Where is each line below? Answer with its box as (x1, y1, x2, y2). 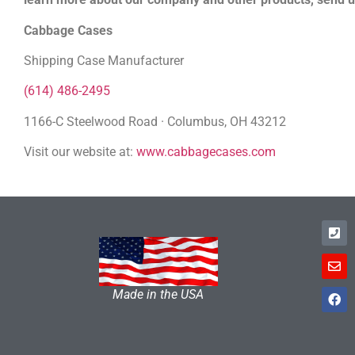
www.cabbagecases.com (136, 144, 276, 160)
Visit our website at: (24, 144, 136, 160)
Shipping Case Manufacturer (24, 52, 184, 68)
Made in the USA (113, 286, 204, 302)
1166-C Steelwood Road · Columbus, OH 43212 (24, 113, 286, 129)
